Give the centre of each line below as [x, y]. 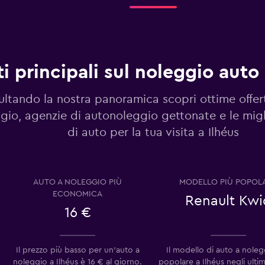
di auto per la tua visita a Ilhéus [153, 132]
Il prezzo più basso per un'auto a [77, 250]
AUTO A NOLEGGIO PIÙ [77, 182]
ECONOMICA [77, 194]
